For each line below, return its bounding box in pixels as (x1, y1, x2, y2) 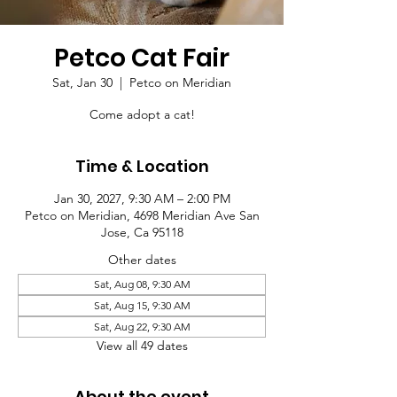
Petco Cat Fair (54, 41, 230, 75)
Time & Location (74, 155, 209, 177)
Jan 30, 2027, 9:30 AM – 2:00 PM (53, 191, 230, 206)
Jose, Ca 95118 (100, 224, 183, 240)
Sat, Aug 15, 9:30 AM (93, 299, 191, 312)
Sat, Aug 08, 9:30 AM (93, 277, 191, 291)
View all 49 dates (96, 338, 188, 354)
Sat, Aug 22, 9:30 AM (93, 320, 191, 333)
